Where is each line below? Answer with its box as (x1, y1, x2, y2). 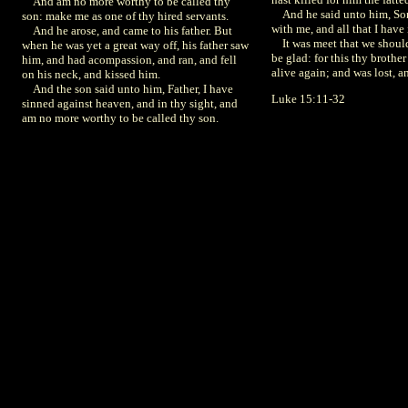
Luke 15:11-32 (271, 92, 345, 106)
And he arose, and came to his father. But (22, 24, 232, 37)
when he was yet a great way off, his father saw (22, 38, 249, 52)
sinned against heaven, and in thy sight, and (22, 97, 238, 110)
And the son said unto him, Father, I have (22, 82, 233, 96)
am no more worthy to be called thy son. (22, 111, 219, 125)
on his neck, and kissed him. (22, 67, 160, 81)
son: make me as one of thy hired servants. (22, 9, 229, 23)
